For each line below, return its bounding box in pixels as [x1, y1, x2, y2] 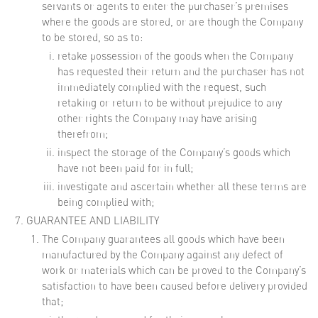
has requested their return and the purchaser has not [57, 65, 305, 78]
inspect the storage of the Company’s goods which [57, 146, 290, 159]
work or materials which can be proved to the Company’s [42, 263, 306, 277]
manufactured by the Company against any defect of [42, 248, 283, 261]
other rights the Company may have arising [57, 111, 257, 125]
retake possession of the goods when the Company [57, 49, 293, 62]
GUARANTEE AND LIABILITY [26, 214, 159, 227]
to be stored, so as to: [42, 31, 143, 44]
